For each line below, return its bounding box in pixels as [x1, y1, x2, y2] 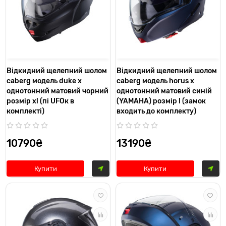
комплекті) [7, 107, 45, 116]
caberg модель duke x [7, 77, 82, 86]
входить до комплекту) [117, 107, 196, 116]
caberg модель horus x [117, 77, 194, 86]
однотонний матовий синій [117, 87, 212, 96]
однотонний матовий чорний [7, 87, 109, 96]
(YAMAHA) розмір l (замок [117, 97, 206, 106]
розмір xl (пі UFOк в [7, 97, 75, 106]
